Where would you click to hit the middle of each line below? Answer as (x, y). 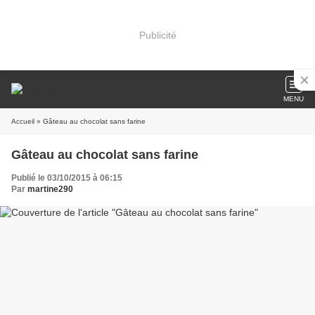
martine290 (50, 189)
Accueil (23, 121)
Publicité (157, 35)
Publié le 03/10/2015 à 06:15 (67, 178)
